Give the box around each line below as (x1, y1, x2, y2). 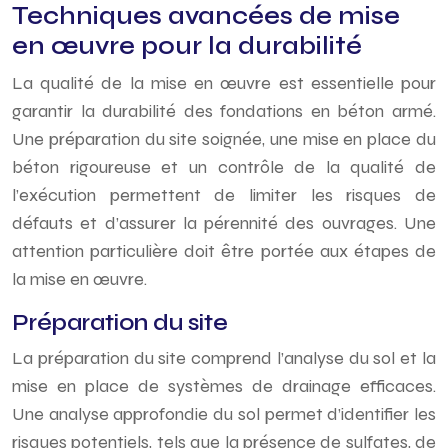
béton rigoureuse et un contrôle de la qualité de (12, 156, 436, 178)
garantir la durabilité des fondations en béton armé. (12, 100, 436, 122)
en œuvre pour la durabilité (12, 31, 362, 61)
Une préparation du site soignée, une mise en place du (12, 128, 436, 150)
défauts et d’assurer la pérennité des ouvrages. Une (12, 212, 436, 234)
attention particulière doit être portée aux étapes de (12, 240, 436, 262)
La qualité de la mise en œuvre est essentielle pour (12, 72, 436, 94)
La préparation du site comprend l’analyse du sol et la (12, 347, 436, 369)
